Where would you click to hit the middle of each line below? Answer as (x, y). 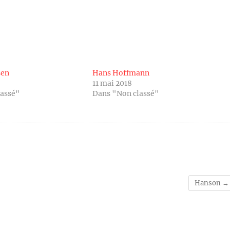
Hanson (208, 183)
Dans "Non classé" (126, 93)
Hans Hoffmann (121, 73)
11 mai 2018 (112, 83)
